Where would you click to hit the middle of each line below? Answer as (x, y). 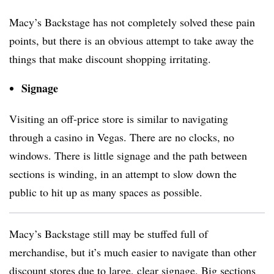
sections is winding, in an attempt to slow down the (123, 174)
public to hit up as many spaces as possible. (106, 192)
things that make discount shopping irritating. (110, 59)
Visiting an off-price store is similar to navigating (119, 119)
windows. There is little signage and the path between (128, 155)
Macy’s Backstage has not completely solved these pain (132, 22)
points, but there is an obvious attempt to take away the (131, 40)
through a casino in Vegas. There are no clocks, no (122, 137)
